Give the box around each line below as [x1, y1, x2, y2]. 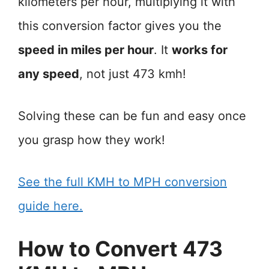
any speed [18, 67, 79, 81]
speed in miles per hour [18, 43, 154, 57]
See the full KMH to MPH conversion [18, 175, 227, 189]
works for [172, 43, 228, 57]
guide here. [18, 199, 83, 213]
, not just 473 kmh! [79, 67, 186, 81]
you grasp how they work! [18, 133, 165, 147]
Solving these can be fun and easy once [18, 109, 246, 123]
